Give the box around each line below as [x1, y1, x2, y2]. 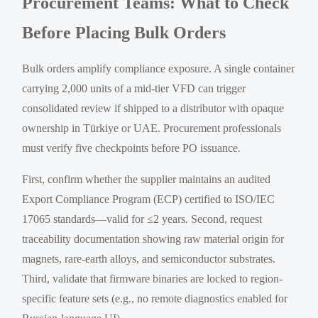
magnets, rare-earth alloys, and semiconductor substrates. [22, 252, 276, 265]
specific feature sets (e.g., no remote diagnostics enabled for [22, 292, 288, 305]
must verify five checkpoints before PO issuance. [22, 141, 241, 154]
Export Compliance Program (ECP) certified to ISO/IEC [22, 192, 275, 205]
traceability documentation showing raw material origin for [22, 232, 285, 245]
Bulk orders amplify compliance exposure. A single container [22, 62, 295, 75]
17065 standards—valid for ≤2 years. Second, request [22, 212, 263, 225]
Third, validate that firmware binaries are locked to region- [22, 272, 283, 285]
